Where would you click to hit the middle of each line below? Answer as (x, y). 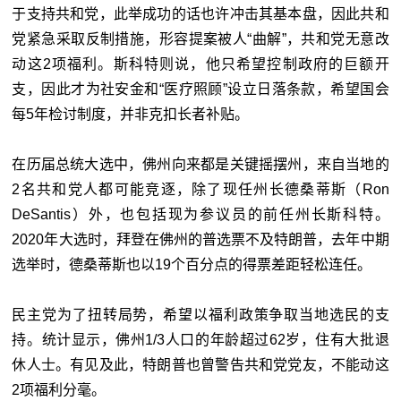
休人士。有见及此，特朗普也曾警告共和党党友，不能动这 (200, 364)
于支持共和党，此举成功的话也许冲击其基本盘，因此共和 (200, 13)
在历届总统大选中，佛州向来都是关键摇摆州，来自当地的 (200, 164)
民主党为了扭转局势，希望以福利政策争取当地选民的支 (200, 314)
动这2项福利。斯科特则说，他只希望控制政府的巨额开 (200, 64)
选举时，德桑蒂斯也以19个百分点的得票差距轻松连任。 (192, 264)
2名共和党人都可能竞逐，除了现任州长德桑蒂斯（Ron (200, 189)
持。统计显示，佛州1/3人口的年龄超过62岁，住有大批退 (200, 339)
